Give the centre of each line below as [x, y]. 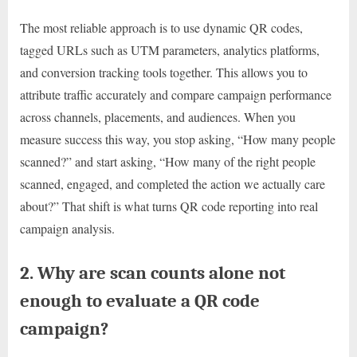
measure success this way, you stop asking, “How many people [178, 139]
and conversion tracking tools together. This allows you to [164, 72]
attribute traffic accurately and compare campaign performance [176, 94]
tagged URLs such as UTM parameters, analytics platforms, [170, 49]
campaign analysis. [67, 228]
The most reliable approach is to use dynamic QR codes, [161, 27]
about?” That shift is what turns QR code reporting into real [169, 206]
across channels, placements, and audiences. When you [158, 116]
